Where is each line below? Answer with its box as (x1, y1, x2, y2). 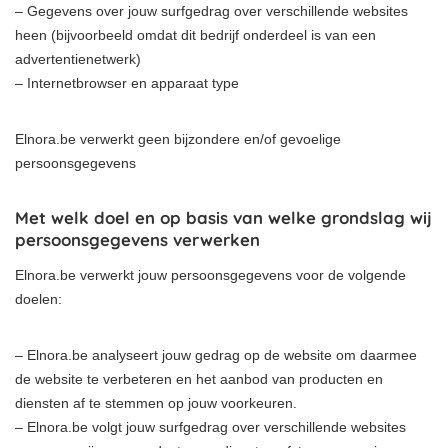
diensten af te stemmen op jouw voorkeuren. (15, 395, 297, 411)
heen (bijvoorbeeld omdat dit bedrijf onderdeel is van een (15, 27, 376, 43)
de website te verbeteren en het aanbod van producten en (15, 371, 383, 387)
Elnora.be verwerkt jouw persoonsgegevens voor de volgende (15, 267, 406, 283)
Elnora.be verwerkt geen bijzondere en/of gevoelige (15, 131, 341, 147)
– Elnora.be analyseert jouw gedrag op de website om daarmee (15, 347, 417, 363)
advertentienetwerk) (15, 51, 141, 67)
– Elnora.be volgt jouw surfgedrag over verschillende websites (15, 419, 406, 435)
